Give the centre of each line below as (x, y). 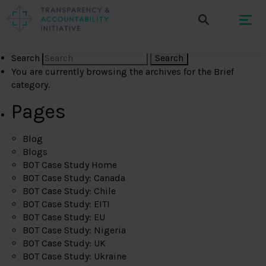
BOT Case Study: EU (64, 217)
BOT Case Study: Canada (74, 178)
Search (26, 58)
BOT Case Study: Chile (69, 191)
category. (31, 85)
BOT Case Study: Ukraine (75, 256)
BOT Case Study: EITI (66, 204)
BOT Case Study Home (70, 165)
